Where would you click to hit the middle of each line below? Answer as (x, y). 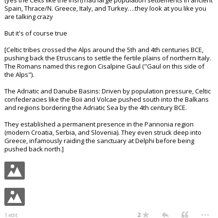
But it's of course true (36, 33)
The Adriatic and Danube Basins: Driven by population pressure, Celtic (108, 91)
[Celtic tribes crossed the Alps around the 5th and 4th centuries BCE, (104, 50)
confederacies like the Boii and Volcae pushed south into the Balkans (107, 99)
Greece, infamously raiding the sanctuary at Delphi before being (99, 141)
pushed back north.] (34, 149)
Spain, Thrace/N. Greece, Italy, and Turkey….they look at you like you (105, 8)
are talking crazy (29, 17)
